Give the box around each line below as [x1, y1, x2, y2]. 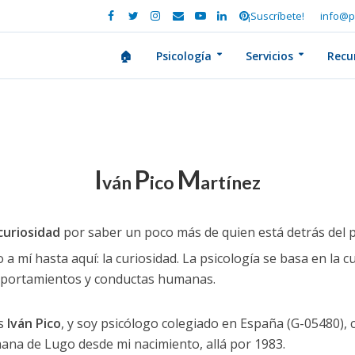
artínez [200, 171, 261, 193]
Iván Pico [3, 315, 61, 332]
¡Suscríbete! [247, 9, 304, 23]
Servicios [245, 48, 293, 63]
